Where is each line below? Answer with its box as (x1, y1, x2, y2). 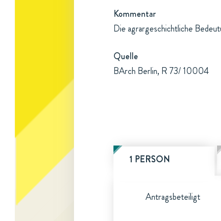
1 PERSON (129, 153, 170, 166)
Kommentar (113, 7, 156, 20)
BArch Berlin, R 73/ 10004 (113, 65, 209, 77)
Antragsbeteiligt (146, 190, 200, 203)
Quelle (113, 50, 138, 63)
